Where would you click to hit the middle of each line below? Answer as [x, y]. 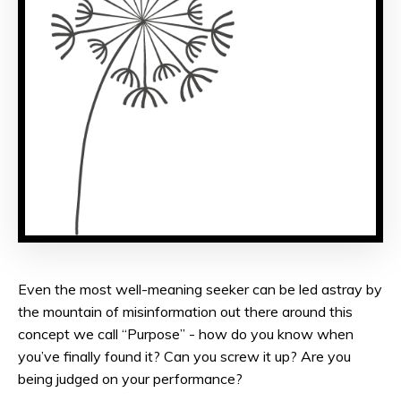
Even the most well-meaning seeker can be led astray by [200, 289]
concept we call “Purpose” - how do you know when [186, 334]
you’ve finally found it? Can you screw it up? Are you [184, 356]
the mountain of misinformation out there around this [185, 311]
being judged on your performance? [130, 379]
